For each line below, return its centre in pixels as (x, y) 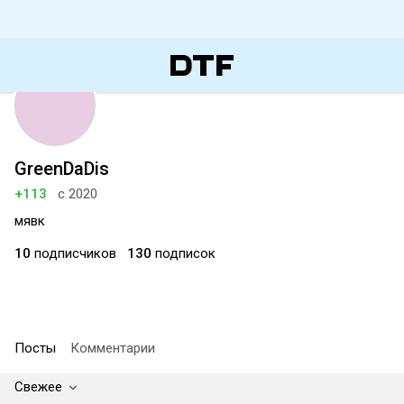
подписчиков (73, 253)
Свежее (38, 387)
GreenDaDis (62, 169)
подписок (184, 253)
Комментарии (113, 348)
